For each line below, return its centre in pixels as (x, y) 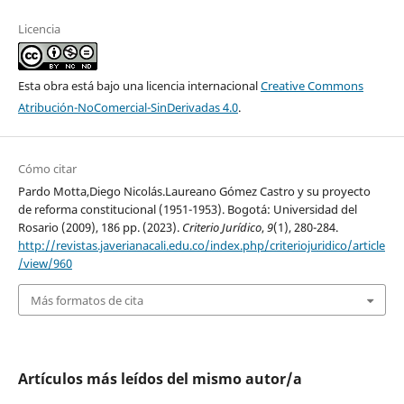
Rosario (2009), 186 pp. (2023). (100, 228)
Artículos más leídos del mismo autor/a (160, 378)
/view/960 (45, 264)
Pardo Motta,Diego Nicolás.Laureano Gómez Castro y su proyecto (194, 192)
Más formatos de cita (87, 300)
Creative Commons (312, 86)
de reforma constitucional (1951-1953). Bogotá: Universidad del (187, 210)
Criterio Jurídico (221, 228)
